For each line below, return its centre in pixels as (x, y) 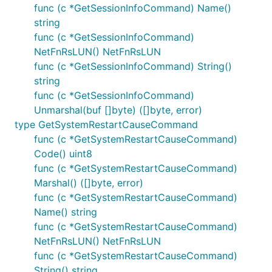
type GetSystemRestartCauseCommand (106, 124)
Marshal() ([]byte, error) (89, 183)
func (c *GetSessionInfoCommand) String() (133, 66)
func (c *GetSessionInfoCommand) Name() (133, 8)
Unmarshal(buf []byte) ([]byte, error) (118, 110)
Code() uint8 (63, 154)
